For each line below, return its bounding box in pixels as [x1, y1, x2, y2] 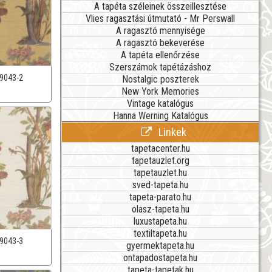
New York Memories [121, 85, 199, 97]
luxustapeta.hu [134, 215, 187, 227]
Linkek [155, 125, 186, 138]
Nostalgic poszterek [121, 73, 199, 85]
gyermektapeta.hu [126, 239, 194, 251]
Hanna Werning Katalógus [112, 109, 208, 121]
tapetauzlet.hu [134, 166, 187, 178]
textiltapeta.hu [134, 227, 187, 239]
